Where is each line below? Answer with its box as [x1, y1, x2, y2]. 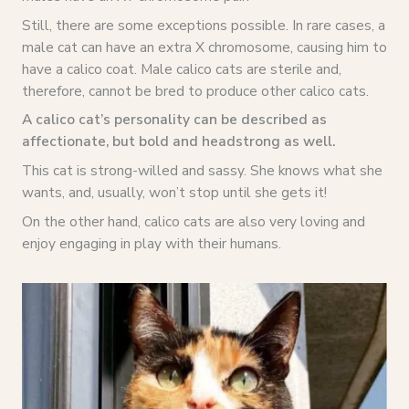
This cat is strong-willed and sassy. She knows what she [21, 161, 383, 181]
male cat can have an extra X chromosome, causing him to [21, 37, 387, 57]
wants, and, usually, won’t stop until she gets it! [21, 183, 327, 203]
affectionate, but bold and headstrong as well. [21, 131, 339, 152]
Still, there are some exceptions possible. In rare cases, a [21, 15, 385, 35]
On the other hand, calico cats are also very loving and [21, 211, 365, 231]
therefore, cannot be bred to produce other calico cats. [21, 80, 369, 100]
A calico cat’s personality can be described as [21, 110, 327, 130]
